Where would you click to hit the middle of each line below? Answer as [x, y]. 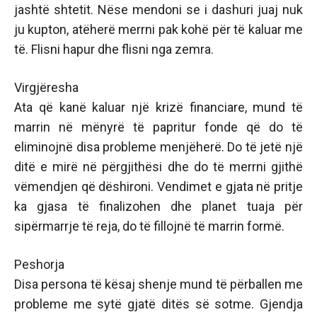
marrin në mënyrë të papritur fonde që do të [158, 127]
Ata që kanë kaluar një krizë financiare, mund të [158, 107]
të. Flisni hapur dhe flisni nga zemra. [114, 49]
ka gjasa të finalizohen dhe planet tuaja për [158, 206]
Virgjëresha [46, 87]
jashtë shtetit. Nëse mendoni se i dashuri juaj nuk [158, 10]
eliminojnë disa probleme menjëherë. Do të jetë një [158, 147]
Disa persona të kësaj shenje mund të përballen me [158, 284]
